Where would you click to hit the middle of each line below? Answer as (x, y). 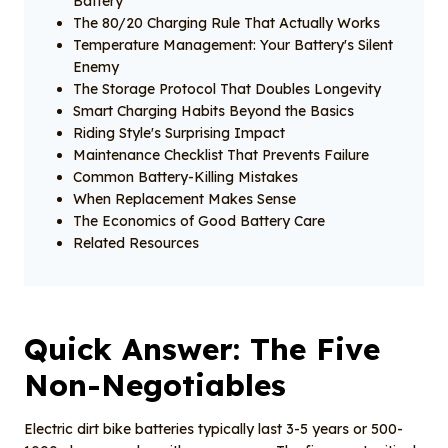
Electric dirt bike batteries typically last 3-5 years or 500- (213, 429)
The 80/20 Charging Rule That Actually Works (226, 23)
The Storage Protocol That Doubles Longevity (226, 89)
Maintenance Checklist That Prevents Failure (220, 155)
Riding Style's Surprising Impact (178, 133)
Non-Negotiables (155, 385)
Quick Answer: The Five (202, 349)
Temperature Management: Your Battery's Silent (232, 45)
